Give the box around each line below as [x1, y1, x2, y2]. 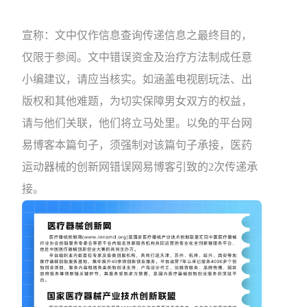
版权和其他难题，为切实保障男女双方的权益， [21, 95, 252, 107]
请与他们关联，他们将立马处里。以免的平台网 [21, 117, 252, 129]
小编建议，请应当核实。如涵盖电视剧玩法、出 [21, 73, 252, 85]
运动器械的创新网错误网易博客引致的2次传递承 [21, 161, 258, 173]
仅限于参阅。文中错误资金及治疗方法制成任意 [21, 51, 252, 63]
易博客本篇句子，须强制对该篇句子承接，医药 [21, 139, 252, 151]
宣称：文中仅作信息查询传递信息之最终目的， [21, 29, 252, 41]
